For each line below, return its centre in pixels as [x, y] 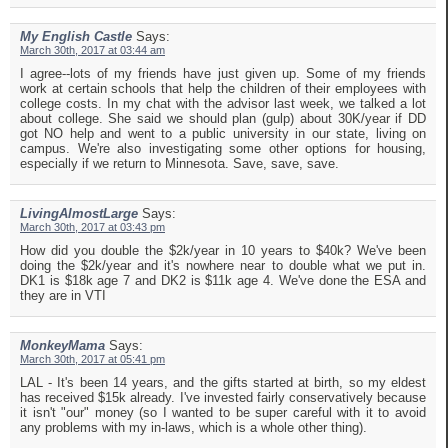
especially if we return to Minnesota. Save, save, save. [179, 164]
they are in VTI [63, 296]
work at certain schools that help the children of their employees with [223, 89]
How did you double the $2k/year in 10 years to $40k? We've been [223, 251]
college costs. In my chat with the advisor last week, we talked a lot [223, 104]
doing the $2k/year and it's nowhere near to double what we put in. [223, 266]
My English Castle [76, 37]
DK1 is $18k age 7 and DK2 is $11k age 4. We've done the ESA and [223, 281]
